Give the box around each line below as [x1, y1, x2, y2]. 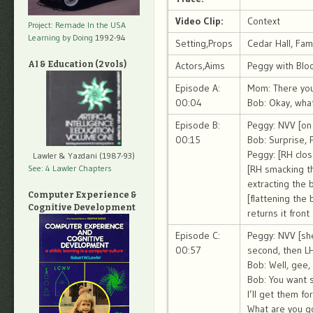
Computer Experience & [28, 190, 137, 201]
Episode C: [175, 229, 220, 242]
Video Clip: [175, 15, 223, 28]
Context [247, 15, 280, 28]
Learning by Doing [28, 32, 93, 43]
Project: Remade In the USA [28, 20, 126, 31]
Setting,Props [175, 37, 233, 50]
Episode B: [175, 119, 220, 132]
